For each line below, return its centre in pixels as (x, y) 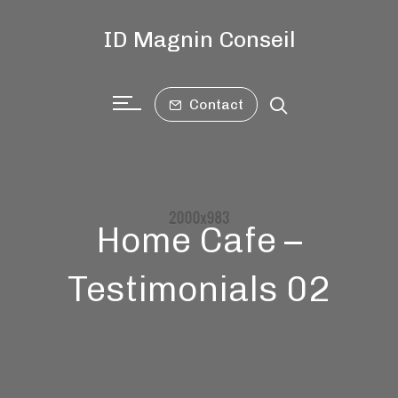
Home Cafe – (199, 240)
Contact (214, 104)
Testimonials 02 (199, 289)
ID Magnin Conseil (199, 39)
